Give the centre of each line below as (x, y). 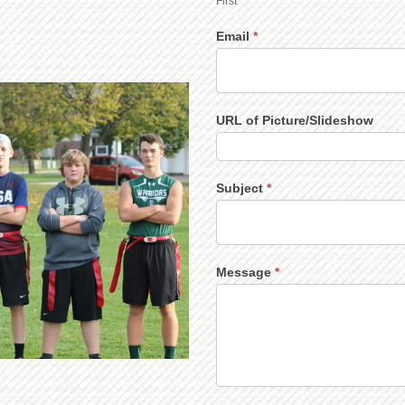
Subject (241, 188)
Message (245, 272)
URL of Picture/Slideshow (295, 120)
